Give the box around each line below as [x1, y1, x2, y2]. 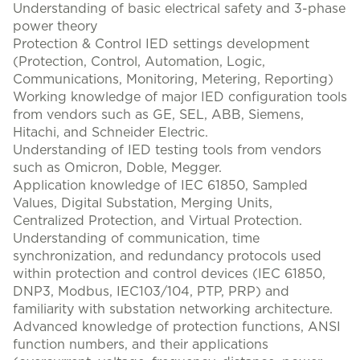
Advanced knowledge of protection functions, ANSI [13, 321, 341, 333]
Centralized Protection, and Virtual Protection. [13, 215, 302, 227]
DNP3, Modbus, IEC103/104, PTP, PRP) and [13, 285, 289, 298]
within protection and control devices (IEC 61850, [13, 268, 325, 280]
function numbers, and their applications [13, 338, 268, 351]
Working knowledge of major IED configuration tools [13, 91, 347, 104]
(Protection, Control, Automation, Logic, [13, 55, 265, 68]
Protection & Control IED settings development [13, 38, 309, 51]
